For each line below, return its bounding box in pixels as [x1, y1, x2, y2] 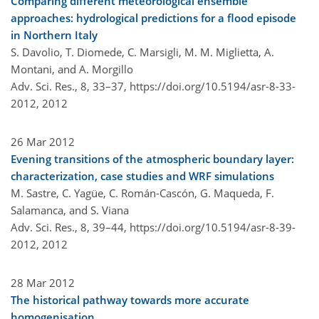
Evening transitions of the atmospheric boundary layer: [11, 151, 294, 166]
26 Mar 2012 [11, 134, 75, 149]
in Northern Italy [11, 27, 98, 42]
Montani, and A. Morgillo [11, 61, 133, 76]
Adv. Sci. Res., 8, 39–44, [11, 219, 130, 234]
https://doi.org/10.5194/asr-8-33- [130, 78, 296, 93]
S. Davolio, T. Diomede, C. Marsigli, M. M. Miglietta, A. [11, 44, 274, 59]
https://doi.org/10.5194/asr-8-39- [130, 219, 296, 234]
